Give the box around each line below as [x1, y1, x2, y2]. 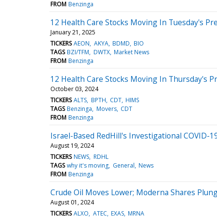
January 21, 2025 [50, 28, 95, 36]
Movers [96, 104, 117, 113]
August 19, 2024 [50, 141, 94, 150]
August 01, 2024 [50, 198, 94, 206]
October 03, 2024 [50, 84, 98, 93]
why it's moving [67, 161, 109, 170]
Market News [113, 47, 149, 56]
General [112, 161, 135, 170]
